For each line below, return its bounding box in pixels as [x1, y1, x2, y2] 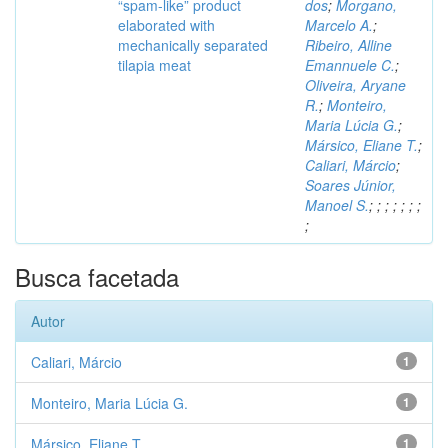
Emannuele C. [305, 55, 395, 76]
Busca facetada [15, 259, 179, 295]
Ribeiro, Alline [305, 35, 392, 56]
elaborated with [118, 15, 215, 36]
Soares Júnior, [305, 175, 396, 196]
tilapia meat [118, 55, 191, 76]
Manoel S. [305, 195, 369, 216]
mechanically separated [118, 35, 268, 56]
